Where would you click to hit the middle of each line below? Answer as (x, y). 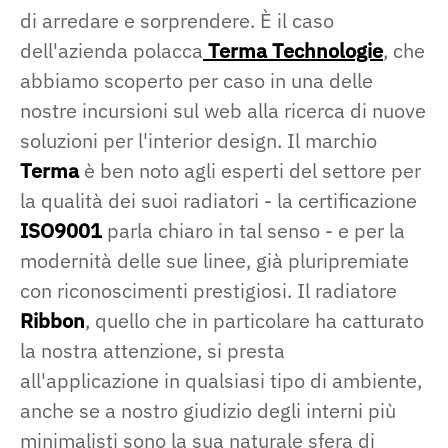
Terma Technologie (293, 51)
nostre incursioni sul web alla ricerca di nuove (223, 111)
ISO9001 (61, 231)
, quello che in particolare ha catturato (254, 321)
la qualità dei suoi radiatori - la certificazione (218, 201)
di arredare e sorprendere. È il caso (177, 21)
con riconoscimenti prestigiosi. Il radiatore (208, 291)
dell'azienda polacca (111, 51)
